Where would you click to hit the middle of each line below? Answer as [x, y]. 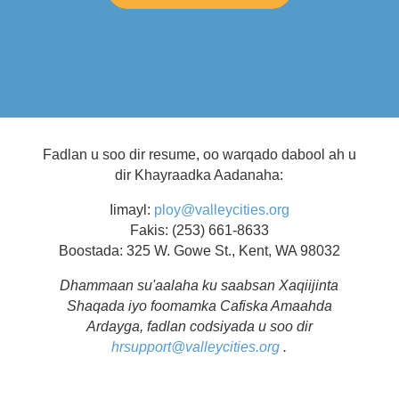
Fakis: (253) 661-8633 [199, 231]
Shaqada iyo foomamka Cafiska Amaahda [199, 306]
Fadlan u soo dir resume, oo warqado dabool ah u [199, 155]
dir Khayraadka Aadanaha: [199, 175]
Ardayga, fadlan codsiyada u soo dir [199, 327]
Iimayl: [131, 210]
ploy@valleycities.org [221, 210]
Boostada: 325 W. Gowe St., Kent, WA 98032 [199, 251]
